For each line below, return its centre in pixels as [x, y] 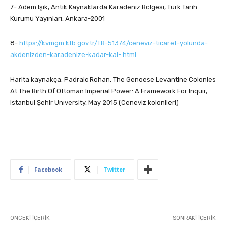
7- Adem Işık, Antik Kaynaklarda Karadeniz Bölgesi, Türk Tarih [104, 7]
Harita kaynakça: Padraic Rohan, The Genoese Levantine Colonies [113, 80]
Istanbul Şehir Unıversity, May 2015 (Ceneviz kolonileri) [94, 103]
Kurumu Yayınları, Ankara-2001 [58, 19]
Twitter [114, 169]
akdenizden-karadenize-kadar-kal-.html [73, 55]
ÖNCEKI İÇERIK [30, 218]
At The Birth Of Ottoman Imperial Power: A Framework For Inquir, [109, 91]
